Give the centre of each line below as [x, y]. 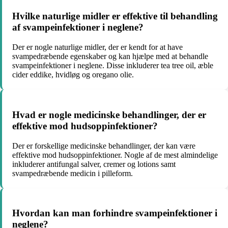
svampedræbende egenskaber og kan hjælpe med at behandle [110, 56]
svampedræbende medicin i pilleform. [73, 173]
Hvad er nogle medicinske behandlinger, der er [109, 115]
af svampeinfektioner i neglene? [78, 27]
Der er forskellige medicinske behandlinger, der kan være [104, 146]
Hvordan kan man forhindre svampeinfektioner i [115, 213]
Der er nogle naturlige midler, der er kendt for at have [97, 47]
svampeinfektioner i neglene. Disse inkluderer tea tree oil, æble [113, 66]
